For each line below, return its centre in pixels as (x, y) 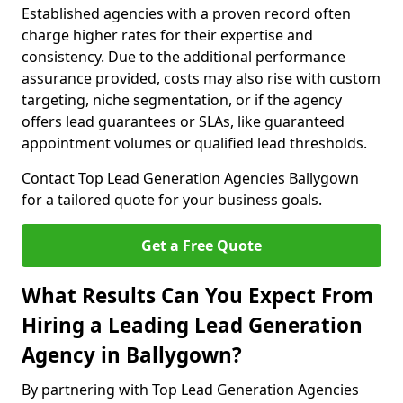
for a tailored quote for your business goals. (172, 200)
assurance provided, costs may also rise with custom (201, 78)
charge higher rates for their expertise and (167, 35)
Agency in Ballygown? (132, 355)
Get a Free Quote (201, 246)
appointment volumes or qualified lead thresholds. (194, 143)
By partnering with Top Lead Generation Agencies (190, 390)
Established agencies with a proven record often (186, 13)
